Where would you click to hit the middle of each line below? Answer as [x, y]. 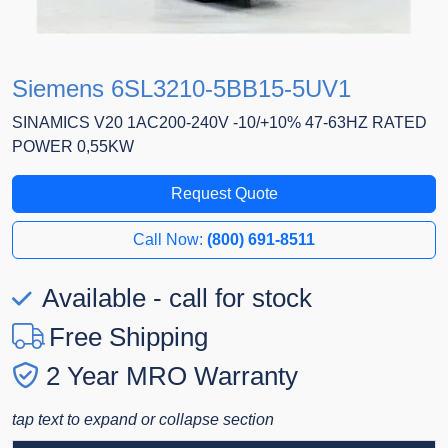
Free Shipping [128, 337]
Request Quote [224, 194]
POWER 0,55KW [73, 147]
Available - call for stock [174, 298]
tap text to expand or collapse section [143, 420]
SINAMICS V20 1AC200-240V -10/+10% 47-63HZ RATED [219, 123]
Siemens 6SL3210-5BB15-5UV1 [181, 89]
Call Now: [170, 240]
